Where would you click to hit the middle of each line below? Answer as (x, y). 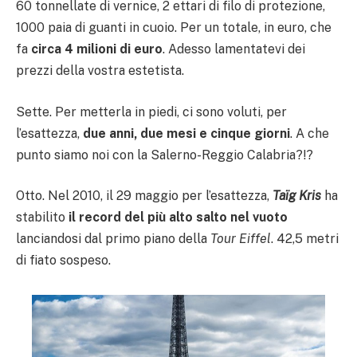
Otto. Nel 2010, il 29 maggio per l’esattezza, (144, 196)
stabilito (42, 218)
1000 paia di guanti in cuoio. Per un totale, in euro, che (174, 28)
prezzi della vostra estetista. (100, 71)
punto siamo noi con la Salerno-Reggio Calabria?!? (165, 155)
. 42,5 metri (305, 239)
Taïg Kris (297, 196)
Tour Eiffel (241, 239)
